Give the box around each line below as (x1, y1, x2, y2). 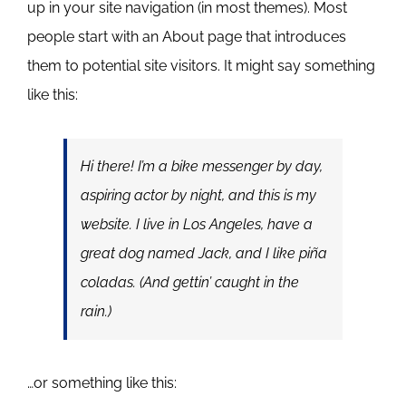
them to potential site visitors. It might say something (27, 57, 375, 74)
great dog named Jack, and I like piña (81, 245, 327, 262)
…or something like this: (27, 374, 177, 391)
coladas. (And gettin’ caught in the (81, 274, 299, 291)
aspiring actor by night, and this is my (81, 187, 316, 204)
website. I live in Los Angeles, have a (81, 216, 313, 233)
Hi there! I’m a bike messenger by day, (81, 158, 323, 175)
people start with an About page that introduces (27, 28, 346, 45)
